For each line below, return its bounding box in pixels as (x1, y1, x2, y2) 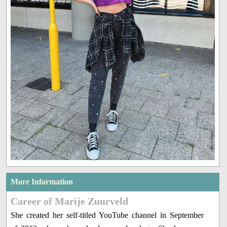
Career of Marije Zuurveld (11, 195, 129, 207)
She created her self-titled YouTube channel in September (11, 210, 204, 219)
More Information (11, 177, 73, 186)
